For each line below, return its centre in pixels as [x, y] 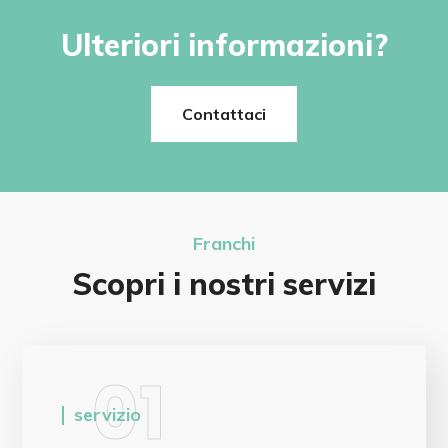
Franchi [224, 244]
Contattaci [224, 114]
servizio [108, 415]
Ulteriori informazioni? [224, 45]
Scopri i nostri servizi [224, 284]
